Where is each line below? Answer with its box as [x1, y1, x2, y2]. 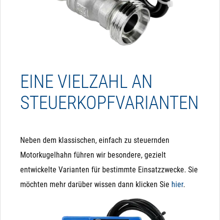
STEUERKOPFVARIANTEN [20, 92, 199, 114]
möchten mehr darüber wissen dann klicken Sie [20, 179, 171, 189]
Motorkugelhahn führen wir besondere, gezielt [20, 150, 166, 160]
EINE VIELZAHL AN [20, 71, 153, 93]
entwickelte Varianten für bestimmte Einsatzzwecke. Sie [20, 165, 198, 174]
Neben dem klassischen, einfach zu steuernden [20, 135, 169, 145]
